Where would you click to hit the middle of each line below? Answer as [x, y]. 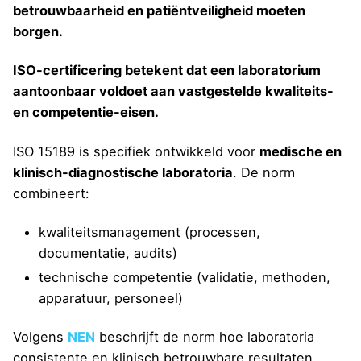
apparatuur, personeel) [111, 298]
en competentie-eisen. [86, 112]
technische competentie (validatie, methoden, [185, 277]
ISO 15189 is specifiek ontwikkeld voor [136, 151]
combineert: [51, 193]
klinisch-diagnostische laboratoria [123, 172]
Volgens [40, 336]
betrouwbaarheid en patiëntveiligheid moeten [159, 11]
